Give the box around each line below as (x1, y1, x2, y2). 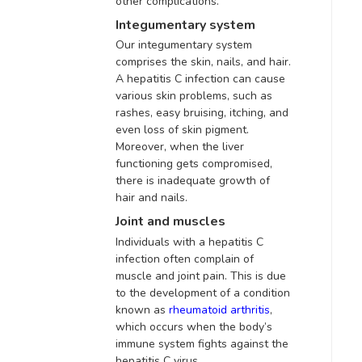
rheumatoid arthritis (169, 301, 270, 318)
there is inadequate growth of (116, 173, 270, 189)
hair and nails (116, 190, 185, 206)
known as (116, 301, 169, 318)
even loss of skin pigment (116, 122, 246, 138)
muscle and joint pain (116, 267, 225, 284)
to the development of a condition (116, 284, 290, 301)
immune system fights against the (116, 335, 288, 351)
